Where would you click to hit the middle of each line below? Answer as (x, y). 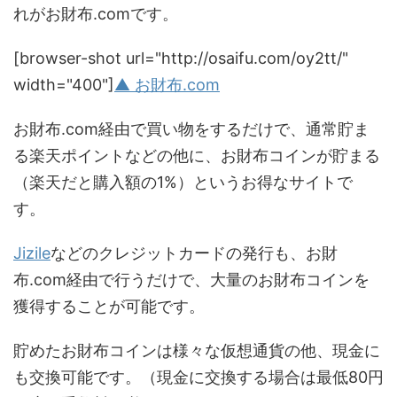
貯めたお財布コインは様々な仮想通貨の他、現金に (197, 350)
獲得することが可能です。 (109, 306)
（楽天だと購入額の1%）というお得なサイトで (183, 182)
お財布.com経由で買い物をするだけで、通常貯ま (191, 129)
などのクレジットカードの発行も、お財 (194, 253)
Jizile (32, 253)
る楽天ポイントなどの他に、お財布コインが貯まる (197, 156)
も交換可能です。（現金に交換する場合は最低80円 (198, 377)
